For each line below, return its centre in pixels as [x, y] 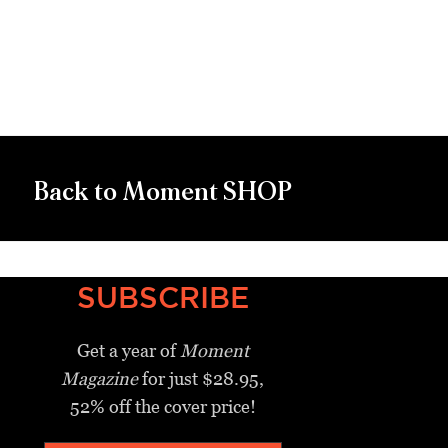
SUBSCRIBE [162, 296]
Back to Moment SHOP [163, 192]
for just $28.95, [201, 378]
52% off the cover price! [162, 406]
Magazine [100, 378]
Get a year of [128, 350]
